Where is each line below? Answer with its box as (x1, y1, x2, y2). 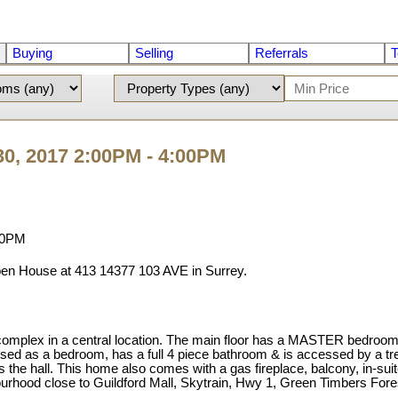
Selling (134, 46, 173, 60)
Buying (12, 46, 52, 60)
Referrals (255, 46, 309, 60)
